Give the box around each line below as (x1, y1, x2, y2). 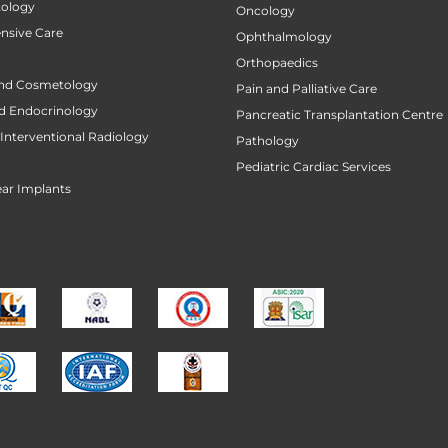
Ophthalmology (236, 29, 332, 45)
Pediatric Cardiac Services (236, 159, 391, 175)
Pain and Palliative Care (236, 81, 377, 97)
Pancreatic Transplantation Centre (236, 107, 443, 123)
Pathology (236, 133, 299, 149)
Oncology (236, 3, 295, 19)
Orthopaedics (236, 55, 318, 71)
